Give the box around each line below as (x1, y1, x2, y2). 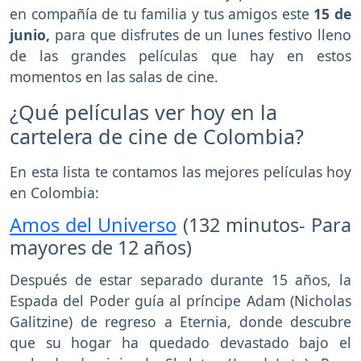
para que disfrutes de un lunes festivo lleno (54, 25, 351, 45)
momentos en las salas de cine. (10, 67, 218, 87)
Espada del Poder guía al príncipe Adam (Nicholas (10, 290, 351, 310)
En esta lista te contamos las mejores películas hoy (10, 162, 351, 182)
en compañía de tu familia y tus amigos (10, 4, 278, 24)
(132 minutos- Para (176, 211, 352, 238)
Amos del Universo (10, 211, 177, 238)
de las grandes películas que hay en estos (10, 46, 351, 66)
